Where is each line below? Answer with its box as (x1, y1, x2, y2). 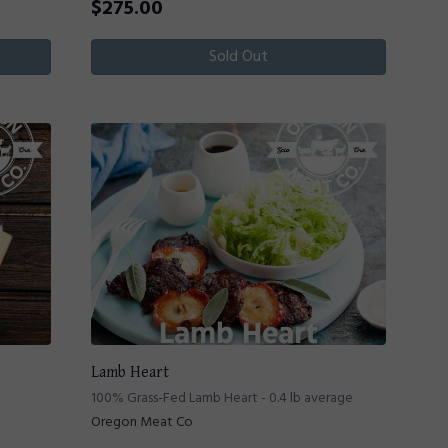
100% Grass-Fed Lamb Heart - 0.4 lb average (91, 386, 353, 410)
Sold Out (209, 44, 268, 71)
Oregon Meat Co (91, 410, 193, 434)
